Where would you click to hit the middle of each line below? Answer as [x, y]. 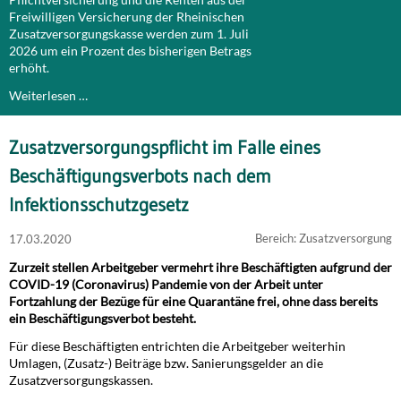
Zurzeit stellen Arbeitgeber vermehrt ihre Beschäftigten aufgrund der [200, 267]
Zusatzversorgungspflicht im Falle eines [165, 148]
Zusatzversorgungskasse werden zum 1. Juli [129, 34]
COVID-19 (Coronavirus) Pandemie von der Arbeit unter [166, 284]
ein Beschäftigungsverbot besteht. [102, 318]
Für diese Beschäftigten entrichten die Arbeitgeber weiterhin [177, 346]
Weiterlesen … [48, 95]
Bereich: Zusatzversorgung [324, 238]
